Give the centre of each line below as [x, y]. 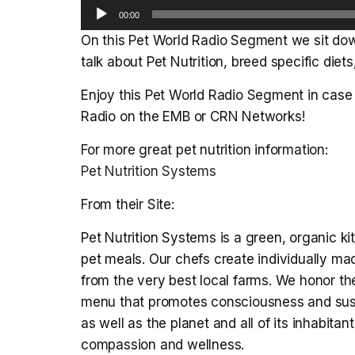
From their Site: [128, 205]
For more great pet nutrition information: [204, 150]
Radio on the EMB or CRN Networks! [193, 117]
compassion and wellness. [163, 345]
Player [99, 30]
